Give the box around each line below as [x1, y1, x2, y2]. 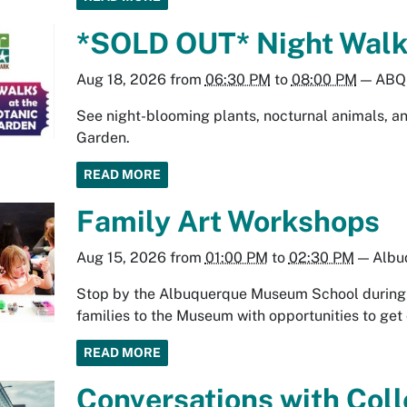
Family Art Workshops [75, 203, 380, 238]
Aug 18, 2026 [75, 70, 166, 88]
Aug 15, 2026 [75, 248, 166, 266]
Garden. [75, 128, 130, 146]
